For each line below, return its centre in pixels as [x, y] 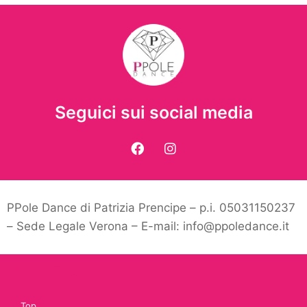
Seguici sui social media [153, 112]
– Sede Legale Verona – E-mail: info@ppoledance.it [148, 226]
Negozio [41, 269]
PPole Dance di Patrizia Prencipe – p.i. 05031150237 [151, 208]
